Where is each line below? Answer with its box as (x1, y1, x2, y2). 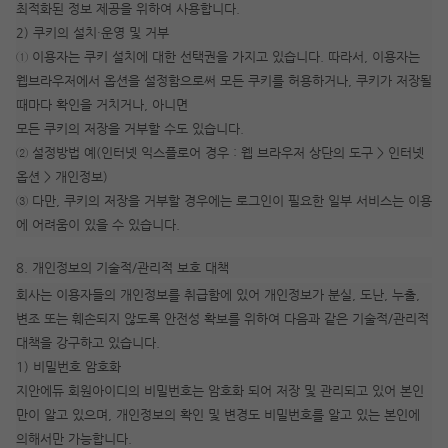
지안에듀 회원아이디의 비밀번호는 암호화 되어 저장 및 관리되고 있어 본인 (16, 383, 424, 398)
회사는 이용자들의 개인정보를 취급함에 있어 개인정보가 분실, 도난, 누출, (16, 287, 420, 302)
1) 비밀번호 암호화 (16, 359, 121, 374)
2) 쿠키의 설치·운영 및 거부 (16, 25, 169, 40)
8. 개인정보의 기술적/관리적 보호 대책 (16, 260, 229, 275)
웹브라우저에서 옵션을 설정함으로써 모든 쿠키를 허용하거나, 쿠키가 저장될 (16, 73, 432, 88)
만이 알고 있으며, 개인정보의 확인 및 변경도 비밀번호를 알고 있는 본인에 (16, 407, 420, 422)
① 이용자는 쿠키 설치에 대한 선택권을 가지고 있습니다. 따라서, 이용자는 (16, 49, 420, 64)
